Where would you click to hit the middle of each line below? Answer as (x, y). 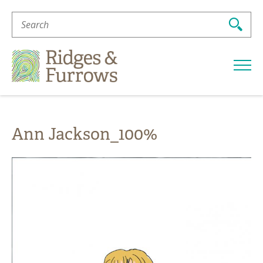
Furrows (135, 72)
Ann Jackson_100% (85, 134)
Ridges (131, 53)
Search (26, 16)
